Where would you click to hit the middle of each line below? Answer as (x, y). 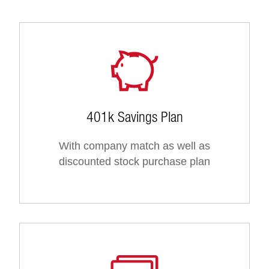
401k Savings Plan (134, 117)
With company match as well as (134, 146)
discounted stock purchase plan (134, 162)
